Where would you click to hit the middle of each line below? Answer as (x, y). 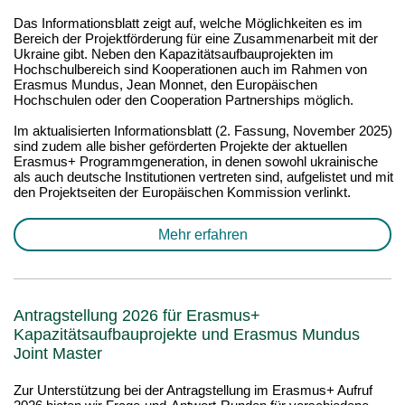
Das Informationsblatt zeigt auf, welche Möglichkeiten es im (188, 23)
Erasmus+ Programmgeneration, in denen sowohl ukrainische (196, 161)
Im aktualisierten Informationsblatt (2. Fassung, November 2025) (203, 131)
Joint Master (60, 353)
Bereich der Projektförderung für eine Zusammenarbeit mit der (196, 38)
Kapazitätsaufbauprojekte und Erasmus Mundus (187, 334)
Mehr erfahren (202, 235)
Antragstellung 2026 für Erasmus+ (137, 316)
